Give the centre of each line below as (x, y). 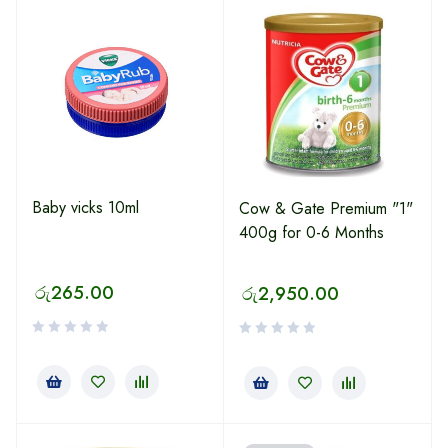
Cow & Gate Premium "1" (326, 208)
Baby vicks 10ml (85, 207)
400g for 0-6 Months (311, 232)
